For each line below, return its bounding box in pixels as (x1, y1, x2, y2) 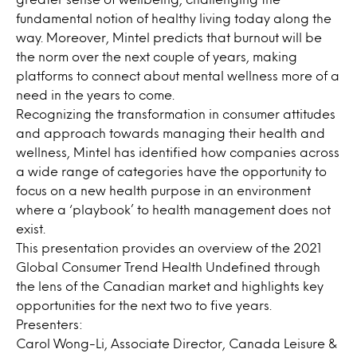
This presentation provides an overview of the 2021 (16, 242, 321, 253)
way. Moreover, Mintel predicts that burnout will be (16, 32, 322, 42)
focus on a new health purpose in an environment (16, 185, 311, 195)
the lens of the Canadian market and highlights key (16, 280, 324, 291)
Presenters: (16, 319, 83, 329)
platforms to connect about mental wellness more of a (16, 70, 339, 80)
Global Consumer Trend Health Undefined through (16, 261, 320, 272)
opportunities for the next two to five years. (16, 300, 272, 310)
